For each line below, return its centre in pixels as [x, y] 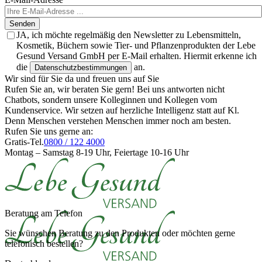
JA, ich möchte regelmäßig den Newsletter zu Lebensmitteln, [129, 35]
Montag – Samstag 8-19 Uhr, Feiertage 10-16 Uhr [97, 153]
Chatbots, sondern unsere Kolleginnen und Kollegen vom [111, 100]
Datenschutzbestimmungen [81, 68]
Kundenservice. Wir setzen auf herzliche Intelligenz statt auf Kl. [122, 111]
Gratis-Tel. [24, 142]
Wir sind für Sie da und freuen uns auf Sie [82, 79]
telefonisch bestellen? [44, 244]
